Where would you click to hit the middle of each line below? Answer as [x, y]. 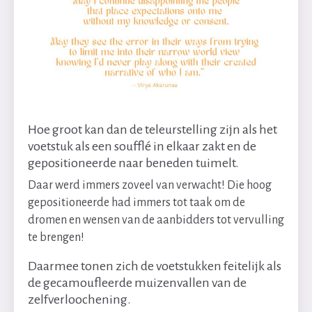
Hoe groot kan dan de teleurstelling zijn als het [153, 130]
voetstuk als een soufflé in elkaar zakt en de [142, 146]
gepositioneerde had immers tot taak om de [136, 203]
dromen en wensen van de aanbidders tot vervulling [156, 220]
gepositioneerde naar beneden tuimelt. [133, 163]
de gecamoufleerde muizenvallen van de [137, 283]
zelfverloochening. [79, 299]
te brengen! [56, 237]
